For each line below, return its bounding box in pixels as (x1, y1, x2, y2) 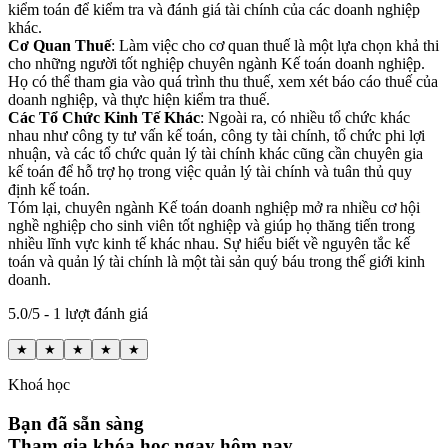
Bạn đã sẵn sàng (8, 412, 144, 434)
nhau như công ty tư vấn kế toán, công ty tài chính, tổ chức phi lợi (8, 126, 425, 144)
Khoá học (8, 375, 70, 393)
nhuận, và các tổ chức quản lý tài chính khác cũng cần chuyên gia (8, 144, 423, 162)
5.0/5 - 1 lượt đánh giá (8, 304, 148, 322)
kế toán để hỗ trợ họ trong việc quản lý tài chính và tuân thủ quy (8, 162, 412, 180)
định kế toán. (8, 180, 90, 198)
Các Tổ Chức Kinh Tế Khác (8, 108, 200, 126)
